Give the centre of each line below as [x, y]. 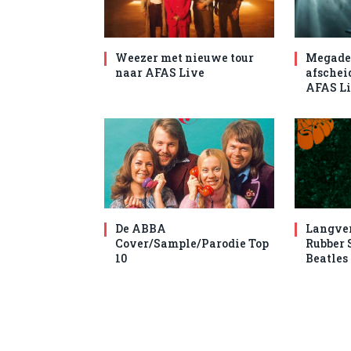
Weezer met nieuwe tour [185, 58]
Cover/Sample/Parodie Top [192, 244]
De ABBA [141, 229]
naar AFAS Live [160, 73]
